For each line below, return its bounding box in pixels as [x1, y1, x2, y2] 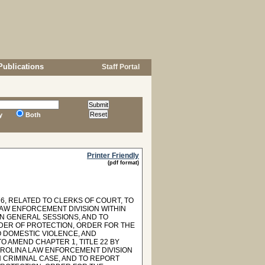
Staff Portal [100, 63, 140, 71]
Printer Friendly [87, 151, 139, 160]
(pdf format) [108, 160, 139, 166]
